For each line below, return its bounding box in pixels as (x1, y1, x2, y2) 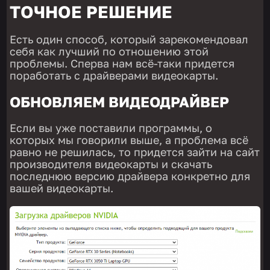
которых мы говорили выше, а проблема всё (10, 133, 249, 146)
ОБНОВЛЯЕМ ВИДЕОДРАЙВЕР (10, 92, 230, 110)
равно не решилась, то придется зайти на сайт (10, 145, 260, 159)
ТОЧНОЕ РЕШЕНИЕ (10, 1, 173, 22)
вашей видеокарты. (10, 181, 114, 195)
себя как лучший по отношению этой (10, 44, 209, 58)
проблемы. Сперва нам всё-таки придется (10, 56, 235, 70)
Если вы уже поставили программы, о (10, 121, 213, 134)
